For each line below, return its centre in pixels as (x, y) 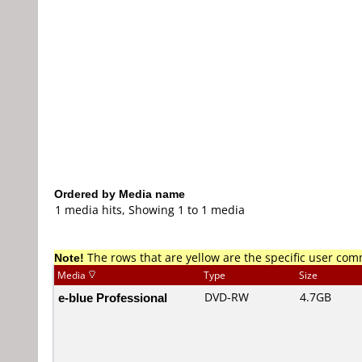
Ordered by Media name (120, 194)
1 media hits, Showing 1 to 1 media (150, 210)
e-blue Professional (113, 297)
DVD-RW (227, 297)
